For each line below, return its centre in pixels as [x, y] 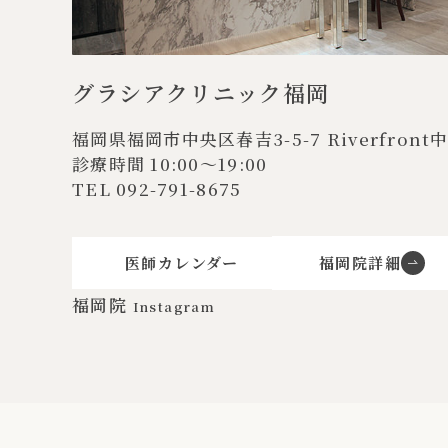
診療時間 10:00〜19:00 [170, 164]
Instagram [174, 307]
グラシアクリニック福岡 [201, 93]
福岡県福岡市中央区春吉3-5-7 [199, 139]
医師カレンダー [182, 263]
